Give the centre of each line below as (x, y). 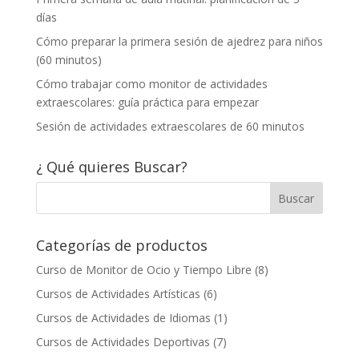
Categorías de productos (121, 245)
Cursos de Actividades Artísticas (118, 293)
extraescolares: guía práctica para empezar (147, 102)
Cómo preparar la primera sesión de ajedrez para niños (179, 41)
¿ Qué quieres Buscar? (111, 166)
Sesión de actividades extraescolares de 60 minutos (170, 126)
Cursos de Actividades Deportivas (123, 341)
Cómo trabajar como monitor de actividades (151, 83)
